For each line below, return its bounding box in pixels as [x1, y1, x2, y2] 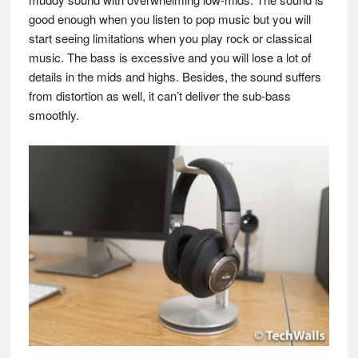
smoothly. [28, 106, 79, 124]
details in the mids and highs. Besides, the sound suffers [28, 68, 321, 86]
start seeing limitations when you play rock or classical [28, 30, 312, 47]
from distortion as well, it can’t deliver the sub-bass [28, 87, 291, 105]
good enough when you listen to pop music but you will [28, 10, 311, 28]
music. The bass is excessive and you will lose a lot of [28, 49, 311, 66]
